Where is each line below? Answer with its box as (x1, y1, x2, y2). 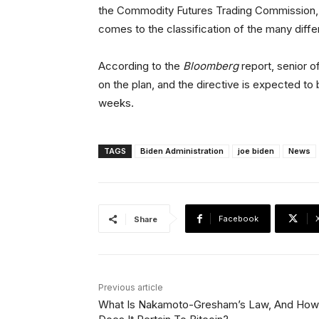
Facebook (219, 214, 258, 224)
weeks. (98, 96, 134, 110)
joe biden (238, 146, 274, 157)
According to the (98, 59, 183, 73)
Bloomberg (183, 59, 239, 73)
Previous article (98, 282, 163, 293)
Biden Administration (140, 146, 224, 157)
